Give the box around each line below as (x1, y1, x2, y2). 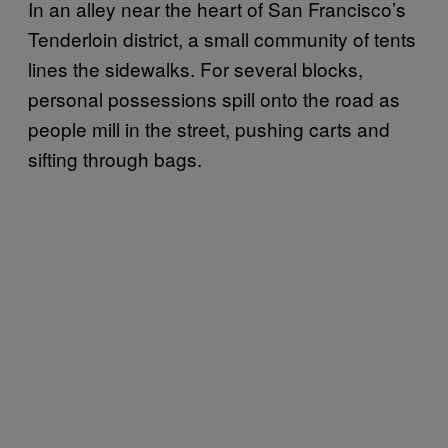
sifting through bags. (28, 144, 202, 172)
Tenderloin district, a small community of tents (28, 24, 416, 52)
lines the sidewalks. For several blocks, (28, 54, 363, 82)
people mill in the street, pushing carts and (28, 114, 390, 142)
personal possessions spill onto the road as (28, 84, 400, 112)
